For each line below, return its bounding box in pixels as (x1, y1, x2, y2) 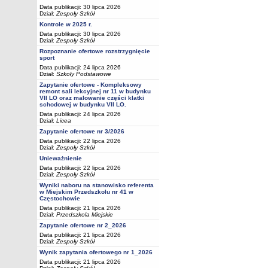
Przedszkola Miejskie (56, 211, 113, 218)
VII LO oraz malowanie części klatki (39, 95, 144, 101)
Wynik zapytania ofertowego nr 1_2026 (39, 249, 153, 255)
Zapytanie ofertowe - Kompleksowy (39, 81, 142, 88)
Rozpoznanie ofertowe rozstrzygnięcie (39, 48, 150, 54)
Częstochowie (39, 195, 80, 202)
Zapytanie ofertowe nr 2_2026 (39, 222, 126, 229)
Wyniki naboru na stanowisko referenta (39, 182, 154, 188)
